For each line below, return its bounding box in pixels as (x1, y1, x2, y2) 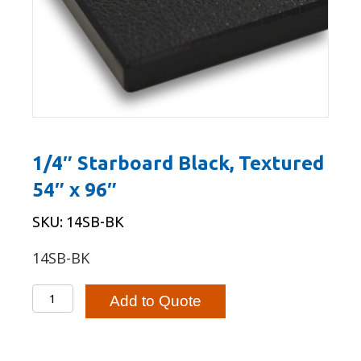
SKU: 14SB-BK (32, 214, 124, 230)
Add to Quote (109, 293, 201, 310)
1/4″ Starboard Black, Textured (32, 152, 324, 175)
